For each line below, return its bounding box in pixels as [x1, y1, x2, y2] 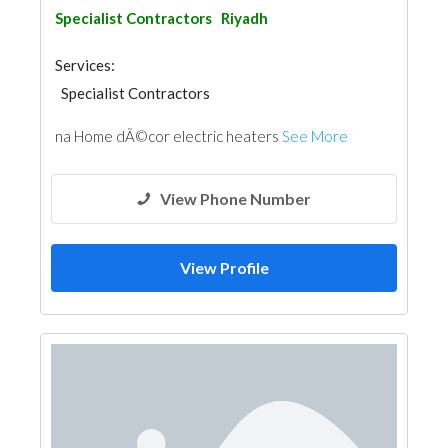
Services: [55, 56, 115, 74]
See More [282, 127, 348, 145]
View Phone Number [160, 189, 311, 208]
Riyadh [221, 9, 268, 27]
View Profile [179, 258, 269, 277]
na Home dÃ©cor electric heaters [55, 127, 282, 145]
